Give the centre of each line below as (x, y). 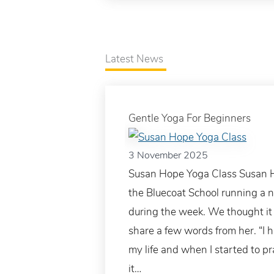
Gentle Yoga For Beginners (190, 119)
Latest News (134, 59)
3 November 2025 (168, 156)
